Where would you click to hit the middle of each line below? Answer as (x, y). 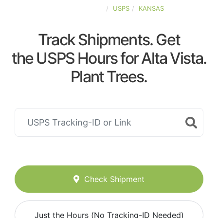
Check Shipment (114, 179)
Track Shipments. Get (109, 40)
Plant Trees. (109, 77)
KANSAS (151, 8)
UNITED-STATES (79, 8)
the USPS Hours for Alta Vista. (109, 58)
